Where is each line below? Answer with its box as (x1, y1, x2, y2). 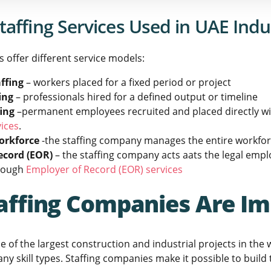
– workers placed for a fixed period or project (24, 76, 231, 90)
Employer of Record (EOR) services (26, 163, 183, 177)
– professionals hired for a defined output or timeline (13, 90, 258, 104)
